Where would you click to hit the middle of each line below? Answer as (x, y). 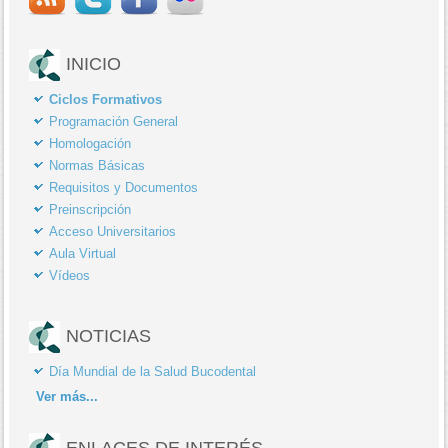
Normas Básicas (97, 165)
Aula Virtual (83, 253)
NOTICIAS (109, 335)
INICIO (94, 63)
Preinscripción (90, 209)
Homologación (90, 143)
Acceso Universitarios (113, 231)
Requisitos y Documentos (124, 187)
